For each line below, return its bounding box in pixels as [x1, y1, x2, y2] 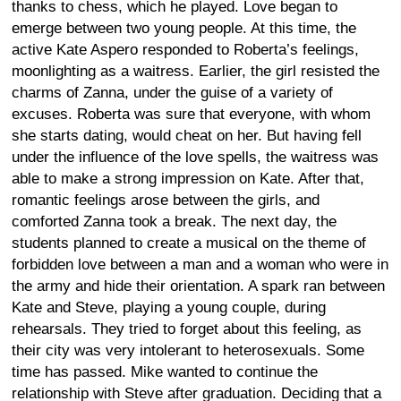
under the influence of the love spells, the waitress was [12, 148, 379, 166]
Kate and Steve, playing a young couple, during [12, 298, 326, 316]
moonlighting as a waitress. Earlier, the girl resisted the [12, 62, 380, 80]
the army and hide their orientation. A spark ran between [12, 277, 385, 294]
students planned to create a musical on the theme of [12, 234, 366, 252]
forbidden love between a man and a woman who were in [12, 255, 388, 273]
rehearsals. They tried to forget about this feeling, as [12, 320, 362, 337]
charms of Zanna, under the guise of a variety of [12, 83, 333, 101]
